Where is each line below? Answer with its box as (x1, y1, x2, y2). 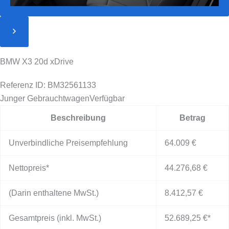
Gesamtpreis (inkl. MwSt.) (9, 214, 101, 223)
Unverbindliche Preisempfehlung (9, 139, 128, 148)
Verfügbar (89, 94, 125, 103)
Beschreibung (51, 113, 106, 123)
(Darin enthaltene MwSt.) (9, 189, 99, 198)
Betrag (179, 113, 205, 123)
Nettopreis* (9, 164, 49, 173)
